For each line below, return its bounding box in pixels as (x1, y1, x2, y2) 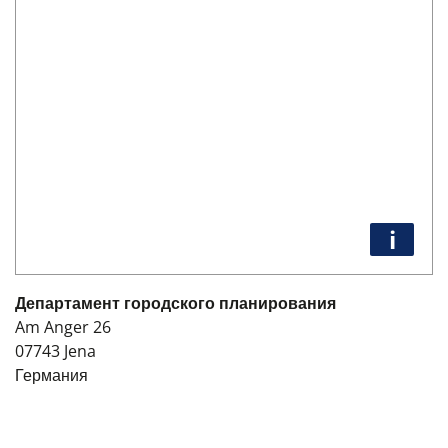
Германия (15, 364, 88, 386)
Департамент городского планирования (15, 292, 336, 314)
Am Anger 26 (15, 316, 111, 338)
